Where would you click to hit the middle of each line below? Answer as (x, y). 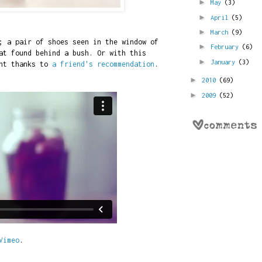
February (226, 47)
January (225, 61)
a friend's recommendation (103, 64)
